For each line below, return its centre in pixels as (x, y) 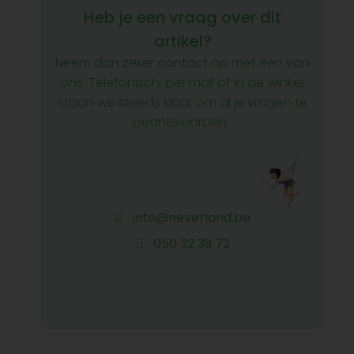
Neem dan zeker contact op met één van (183, 63)
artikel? (183, 41)
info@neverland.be (190, 218)
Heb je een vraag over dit (183, 17)
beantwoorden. (183, 122)
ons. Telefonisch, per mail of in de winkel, (183, 83)
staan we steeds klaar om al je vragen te (183, 102)
